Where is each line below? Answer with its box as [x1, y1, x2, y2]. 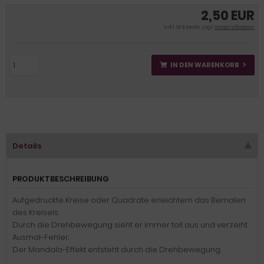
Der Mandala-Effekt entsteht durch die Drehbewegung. [12, 244, 221, 255]
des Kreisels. [12, 207, 59, 218]
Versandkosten [214, 24, 255, 31]
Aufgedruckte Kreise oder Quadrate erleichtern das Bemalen [12, 194, 246, 206]
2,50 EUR [201, 6, 255, 25]
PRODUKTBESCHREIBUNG [12, 173, 109, 184]
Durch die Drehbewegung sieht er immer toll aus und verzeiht [12, 219, 247, 230]
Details [12, 140, 42, 151]
